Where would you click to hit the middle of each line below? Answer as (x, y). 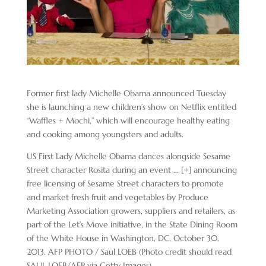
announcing (214, 170)
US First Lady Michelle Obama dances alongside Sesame (128, 156)
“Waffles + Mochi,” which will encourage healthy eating (128, 120)
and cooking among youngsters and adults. (105, 134)
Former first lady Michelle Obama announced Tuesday (126, 93)
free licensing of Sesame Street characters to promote (125, 183)
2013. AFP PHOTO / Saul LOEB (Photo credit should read (129, 251)
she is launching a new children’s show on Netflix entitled (131, 107)
